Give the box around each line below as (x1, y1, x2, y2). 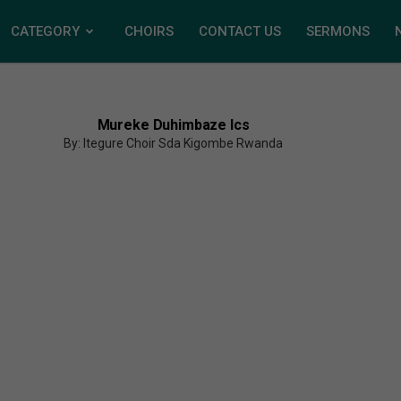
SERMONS (306, 23, 370, 39)
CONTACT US (199, 23, 281, 39)
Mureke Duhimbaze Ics (97, 116, 250, 133)
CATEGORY (11, 23, 80, 39)
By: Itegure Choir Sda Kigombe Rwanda (64, 136, 284, 150)
